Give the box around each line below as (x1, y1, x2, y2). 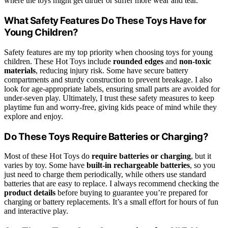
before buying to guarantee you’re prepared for (55, 188, 208, 197)
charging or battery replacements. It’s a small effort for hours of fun (4, 197, 218, 207)
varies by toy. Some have (4, 161, 87, 170)
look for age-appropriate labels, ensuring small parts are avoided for (4, 84, 220, 93)
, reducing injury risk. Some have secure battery (36, 66, 188, 75)
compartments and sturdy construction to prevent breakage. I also (4, 75, 212, 84)
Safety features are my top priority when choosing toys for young (4, 47, 213, 56)
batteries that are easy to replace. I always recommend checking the (4, 179, 219, 188)
